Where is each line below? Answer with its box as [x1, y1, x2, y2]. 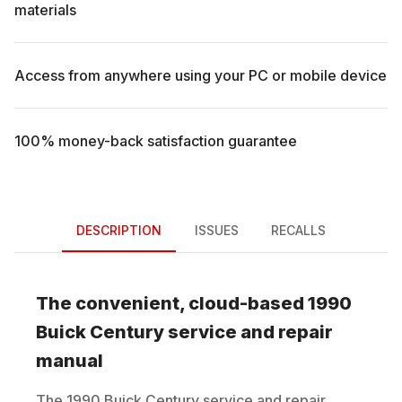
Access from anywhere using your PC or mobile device [14, 66, 387, 84]
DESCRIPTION [76, 223, 162, 239]
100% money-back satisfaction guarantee [14, 131, 297, 150]
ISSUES [194, 223, 239, 239]
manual [36, 349, 103, 371]
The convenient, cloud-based [36, 292, 308, 314]
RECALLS [271, 223, 326, 239]
